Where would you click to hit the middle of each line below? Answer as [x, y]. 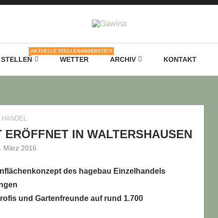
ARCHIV [123, 59]
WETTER [74, 59]
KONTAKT [180, 59]
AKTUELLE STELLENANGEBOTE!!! [72, 51]
